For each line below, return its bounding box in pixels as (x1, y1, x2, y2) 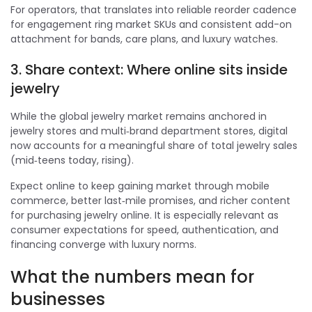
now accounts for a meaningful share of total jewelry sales (10, 138, 297, 153)
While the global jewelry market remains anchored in (10, 109, 267, 123)
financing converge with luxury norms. (10, 237, 196, 251)
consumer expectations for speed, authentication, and (10, 222, 279, 237)
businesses (10, 287, 105, 311)
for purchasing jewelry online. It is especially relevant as (10, 208, 279, 222)
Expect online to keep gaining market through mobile (10, 178, 270, 193)
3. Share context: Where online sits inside (10, 59, 288, 79)
